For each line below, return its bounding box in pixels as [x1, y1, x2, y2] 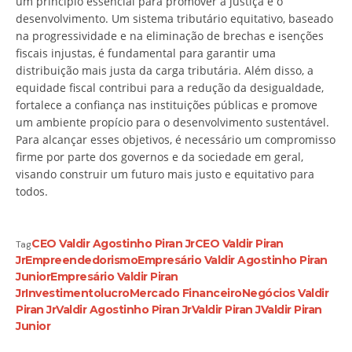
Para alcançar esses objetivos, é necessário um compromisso [16, 131, 335, 147]
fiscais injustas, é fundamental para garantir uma [16, 45, 276, 60]
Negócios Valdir [241, 285, 328, 300]
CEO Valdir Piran [194, 236, 284, 251]
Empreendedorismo [25, 252, 137, 267]
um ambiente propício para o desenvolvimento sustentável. [16, 114, 329, 130]
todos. [16, 183, 48, 199]
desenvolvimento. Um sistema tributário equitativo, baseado [16, 10, 333, 26]
